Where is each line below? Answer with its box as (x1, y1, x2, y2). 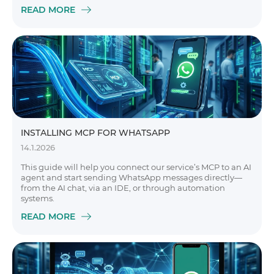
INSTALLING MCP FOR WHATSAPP (21, 127, 170, 138)
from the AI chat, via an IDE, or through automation (21, 183, 225, 193)
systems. (21, 193, 54, 203)
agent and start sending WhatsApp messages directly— (21, 172, 242, 182)
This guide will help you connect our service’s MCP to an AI (21, 162, 251, 172)
